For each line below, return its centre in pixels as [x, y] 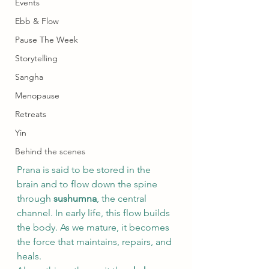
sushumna [75, 198]
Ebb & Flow [37, 21]
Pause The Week [47, 40]
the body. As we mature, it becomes [94, 227]
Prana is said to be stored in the [85, 170]
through [35, 198]
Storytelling [36, 58]
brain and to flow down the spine [88, 184]
